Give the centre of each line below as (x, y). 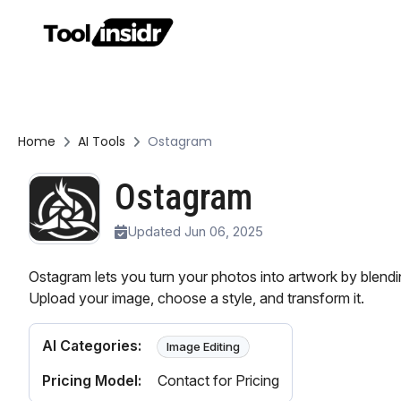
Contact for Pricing (218, 380)
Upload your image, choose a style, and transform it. (196, 298)
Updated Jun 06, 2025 (195, 231)
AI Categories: (91, 346)
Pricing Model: (91, 380)
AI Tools (101, 141)
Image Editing (203, 347)
